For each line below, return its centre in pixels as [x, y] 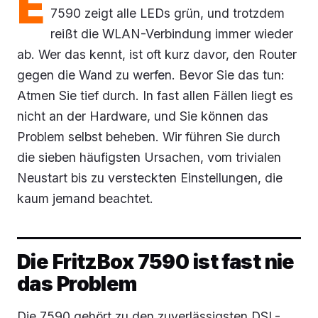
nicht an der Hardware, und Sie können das [143, 116]
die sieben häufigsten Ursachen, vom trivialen [149, 157]
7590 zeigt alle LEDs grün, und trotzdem [168, 13]
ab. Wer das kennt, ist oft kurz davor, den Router [157, 54]
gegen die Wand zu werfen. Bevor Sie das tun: [151, 75]
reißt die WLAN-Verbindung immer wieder [172, 33]
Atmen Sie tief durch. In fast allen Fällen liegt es [155, 95]
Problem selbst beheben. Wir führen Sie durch [149, 136]
